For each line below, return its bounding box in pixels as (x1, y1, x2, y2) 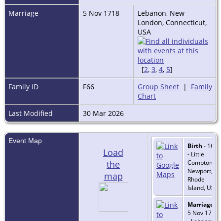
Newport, (187, 166, 213, 175)
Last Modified (8, 108, 53, 118)
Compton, (187, 158, 214, 167)
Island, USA (187, 183, 219, 192)
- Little (187, 149, 204, 158)
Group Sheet (138, 81, 179, 91)
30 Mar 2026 (83, 108, 126, 118)
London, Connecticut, (138, 17, 207, 27)
